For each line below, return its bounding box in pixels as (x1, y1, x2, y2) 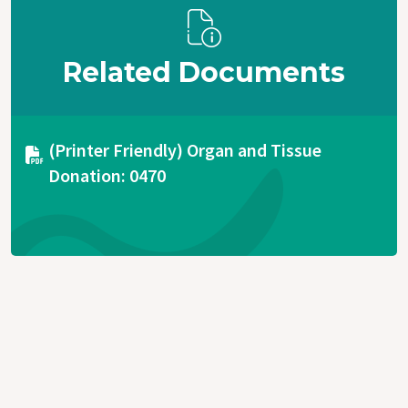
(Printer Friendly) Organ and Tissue (48, 138, 321, 162)
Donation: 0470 (48, 164, 166, 188)
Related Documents (63, 56, 345, 90)
